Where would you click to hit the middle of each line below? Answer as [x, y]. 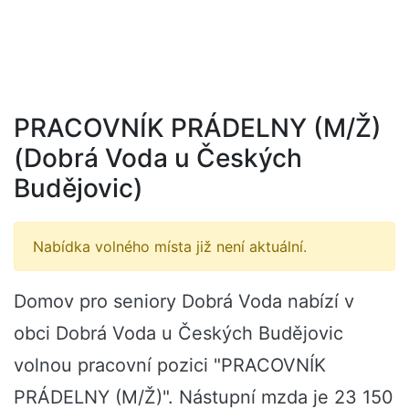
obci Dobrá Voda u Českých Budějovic [178, 333]
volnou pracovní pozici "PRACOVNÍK [170, 365]
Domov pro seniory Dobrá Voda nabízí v [184, 301]
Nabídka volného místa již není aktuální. [170, 246]
